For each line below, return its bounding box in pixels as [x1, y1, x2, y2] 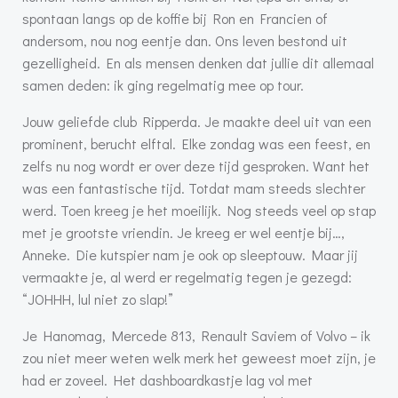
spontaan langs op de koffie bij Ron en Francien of [22, 9, 328, 28]
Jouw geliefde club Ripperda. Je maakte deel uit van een [22, 112, 371, 131]
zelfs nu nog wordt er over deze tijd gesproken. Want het [22, 156, 370, 176]
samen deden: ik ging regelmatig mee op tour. [22, 76, 304, 95]
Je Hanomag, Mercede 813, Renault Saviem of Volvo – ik [22, 326, 370, 346]
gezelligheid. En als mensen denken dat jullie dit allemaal [22, 53, 374, 73]
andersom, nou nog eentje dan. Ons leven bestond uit [22, 31, 347, 51]
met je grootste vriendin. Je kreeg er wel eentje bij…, [22, 223, 345, 243]
